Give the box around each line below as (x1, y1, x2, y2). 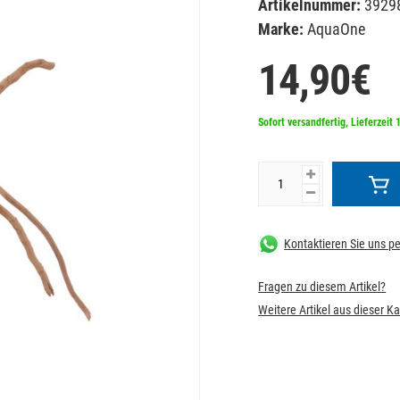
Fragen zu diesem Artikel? (258, 279, 387, 294)
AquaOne (304, 20, 366, 38)
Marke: (258, 20, 304, 38)
